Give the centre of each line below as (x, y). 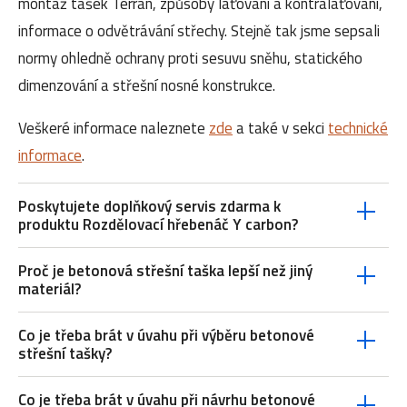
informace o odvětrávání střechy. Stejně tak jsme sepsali (199, 30)
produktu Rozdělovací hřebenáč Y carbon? (158, 224)
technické (358, 128)
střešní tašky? (65, 353)
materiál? (50, 288)
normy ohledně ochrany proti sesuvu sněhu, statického (190, 58)
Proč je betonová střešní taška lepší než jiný (165, 270)
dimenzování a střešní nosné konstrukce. (147, 85)
